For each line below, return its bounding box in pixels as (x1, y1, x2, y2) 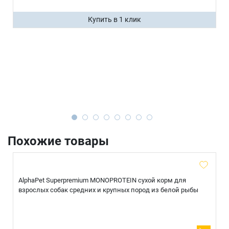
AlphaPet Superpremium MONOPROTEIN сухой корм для (18, 176, 186, 185)
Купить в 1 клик (88, 15, 141, 24)
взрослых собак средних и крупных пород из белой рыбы (18, 186, 198, 194)
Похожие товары (8, 134, 109, 149)
